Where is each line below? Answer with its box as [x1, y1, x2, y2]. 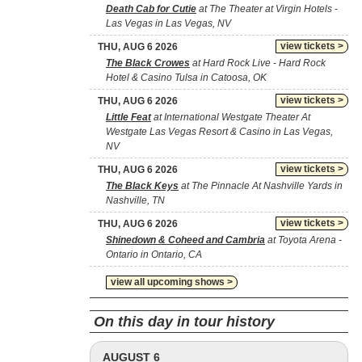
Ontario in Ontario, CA [106, 248, 202, 260]
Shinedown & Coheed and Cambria [106, 234, 265, 246]
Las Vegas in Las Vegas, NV [106, 17, 231, 29]
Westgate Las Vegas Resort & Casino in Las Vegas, [106, 125, 333, 137]
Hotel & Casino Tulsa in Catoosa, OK [106, 71, 267, 83]
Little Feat [106, 111, 151, 123]
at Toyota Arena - [265, 234, 342, 246]
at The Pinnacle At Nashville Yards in [179, 179, 343, 192]
